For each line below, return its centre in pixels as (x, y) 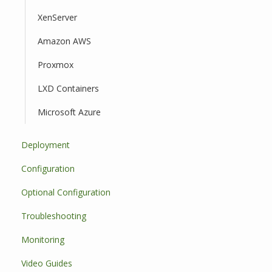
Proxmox (56, 65)
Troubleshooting (54, 216)
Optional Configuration (66, 192)
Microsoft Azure (69, 112)
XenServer (57, 17)
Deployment (46, 145)
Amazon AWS (64, 41)
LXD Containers (68, 88)
